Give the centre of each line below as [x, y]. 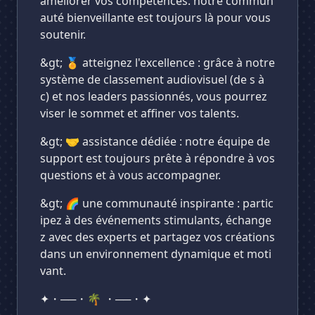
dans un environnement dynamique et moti [156, 254]
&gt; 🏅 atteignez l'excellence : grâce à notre [157, 63]
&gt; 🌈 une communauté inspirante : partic [157, 203]
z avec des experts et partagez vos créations [157, 237]
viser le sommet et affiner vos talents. [140, 113]
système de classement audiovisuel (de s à [152, 79]
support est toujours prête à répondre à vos [157, 158]
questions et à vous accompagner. [130, 175]
